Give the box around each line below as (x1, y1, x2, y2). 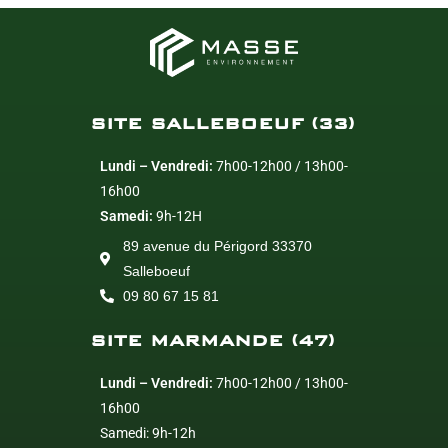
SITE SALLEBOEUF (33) (90, 112, 355, 134)
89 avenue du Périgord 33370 (122, 237, 312, 254)
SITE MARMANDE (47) (90, 329, 335, 351)
